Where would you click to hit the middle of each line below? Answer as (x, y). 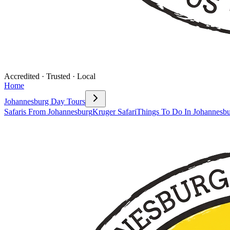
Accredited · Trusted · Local (50, 76)
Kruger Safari (114, 112)
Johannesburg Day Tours (45, 101)
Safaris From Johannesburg (48, 112)
